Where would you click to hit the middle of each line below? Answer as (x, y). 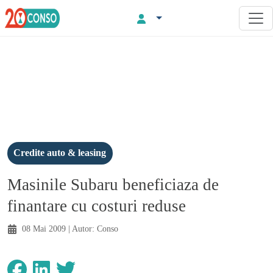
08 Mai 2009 (44, 228)
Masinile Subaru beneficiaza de (113, 184)
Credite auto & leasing (60, 153)
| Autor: (81, 228)
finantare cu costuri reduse (97, 206)
